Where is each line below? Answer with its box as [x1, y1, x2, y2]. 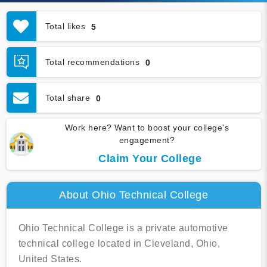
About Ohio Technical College [59, 189, 208, 201]
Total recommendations [45, 57, 139, 67]
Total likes [45, 21, 85, 31]
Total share [45, 92, 90, 103]
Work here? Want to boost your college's [64, 123, 229, 133]
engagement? [119, 135, 175, 145]
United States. [18, 254, 82, 265]
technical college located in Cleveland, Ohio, [18, 238, 220, 249]
